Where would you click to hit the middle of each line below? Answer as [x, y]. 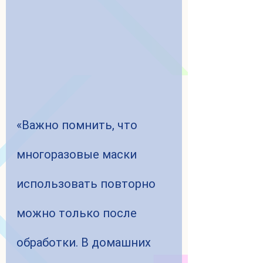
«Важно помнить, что [78, 125]
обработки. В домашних [85, 243]
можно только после [78, 213]
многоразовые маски [78, 155]
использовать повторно [87, 184]
